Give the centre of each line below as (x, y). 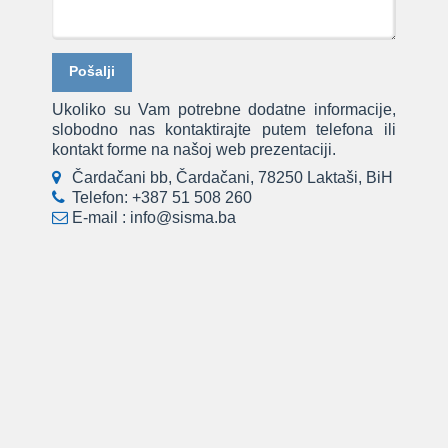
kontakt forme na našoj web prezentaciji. (194, 150)
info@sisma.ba (183, 218)
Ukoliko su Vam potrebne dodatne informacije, (224, 110)
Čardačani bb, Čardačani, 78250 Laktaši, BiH (233, 178)
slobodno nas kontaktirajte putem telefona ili (224, 130)
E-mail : (101, 218)
